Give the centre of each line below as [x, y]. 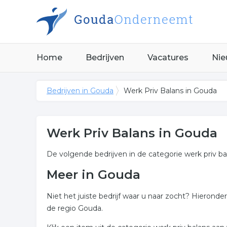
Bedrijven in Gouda [80, 91]
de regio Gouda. [75, 208]
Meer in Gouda [93, 175]
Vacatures [168, 58]
